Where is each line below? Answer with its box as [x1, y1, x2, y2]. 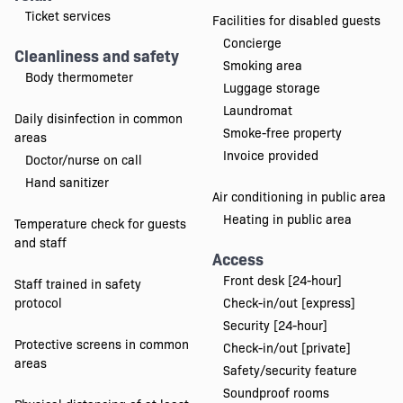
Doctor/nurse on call [24, 150, 142, 169]
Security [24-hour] [223, 316, 327, 335]
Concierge [223, 33, 282, 52]
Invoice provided [223, 146, 318, 165]
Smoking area [223, 56, 302, 75]
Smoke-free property [223, 123, 342, 142]
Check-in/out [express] [223, 293, 355, 312]
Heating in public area [223, 210, 352, 228]
